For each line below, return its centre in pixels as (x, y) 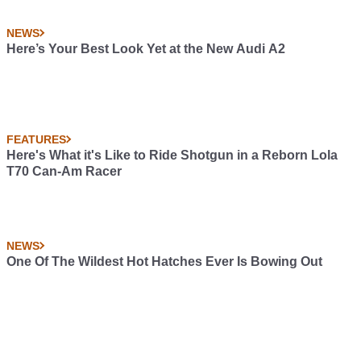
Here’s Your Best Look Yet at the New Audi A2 (146, 48)
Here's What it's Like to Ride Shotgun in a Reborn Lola (172, 155)
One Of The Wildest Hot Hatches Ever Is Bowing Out (164, 261)
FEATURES (36, 139)
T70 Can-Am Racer (64, 171)
